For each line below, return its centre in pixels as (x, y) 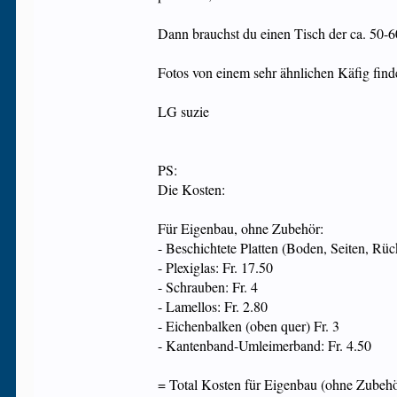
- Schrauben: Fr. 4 (208, 287)
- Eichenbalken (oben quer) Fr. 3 (249, 326)
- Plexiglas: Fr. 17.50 (216, 267)
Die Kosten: (192, 189)
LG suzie (184, 111)
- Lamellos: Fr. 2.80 (213, 306)
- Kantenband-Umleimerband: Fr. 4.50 (265, 345)
